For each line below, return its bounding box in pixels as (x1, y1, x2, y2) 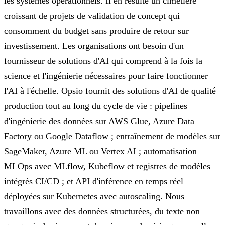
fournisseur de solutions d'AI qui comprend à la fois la (4, 55, 202, 66)
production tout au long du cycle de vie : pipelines (4, 100, 187, 111)
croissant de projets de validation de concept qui (4, 10, 180, 21)
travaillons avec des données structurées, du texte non (4, 206, 200, 216)
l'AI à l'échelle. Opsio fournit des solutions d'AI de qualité (4, 85, 216, 96)
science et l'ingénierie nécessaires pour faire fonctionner (4, 70, 208, 81)
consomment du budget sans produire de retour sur (4, 25, 189, 36)
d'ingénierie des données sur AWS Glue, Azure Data (4, 116, 194, 126)
